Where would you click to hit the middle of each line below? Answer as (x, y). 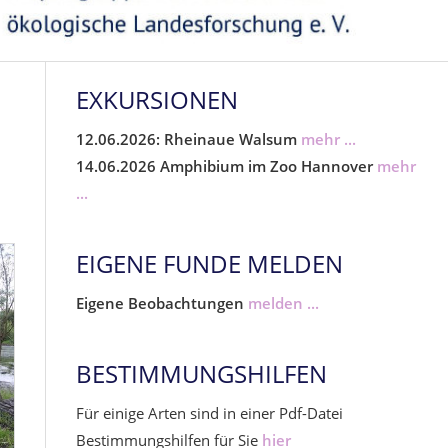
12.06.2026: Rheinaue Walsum (186, 139)
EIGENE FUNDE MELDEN (209, 263)
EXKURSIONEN (157, 99)
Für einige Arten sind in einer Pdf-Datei (209, 413)
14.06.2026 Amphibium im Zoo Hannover (224, 166)
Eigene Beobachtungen (162, 303)
